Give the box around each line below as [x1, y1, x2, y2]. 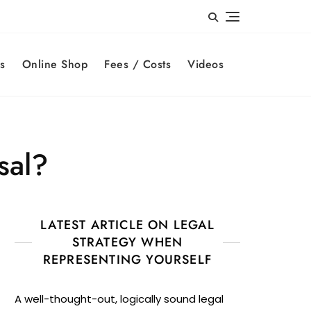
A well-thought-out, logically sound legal [15, 291, 224, 306]
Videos [187, 56, 224, 72]
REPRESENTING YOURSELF [42, 250, 212, 269]
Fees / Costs [104, 56, 171, 72]
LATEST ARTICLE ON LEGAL [40, 215, 215, 234]
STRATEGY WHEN [72, 233, 183, 251]
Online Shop [22, 56, 87, 72]
